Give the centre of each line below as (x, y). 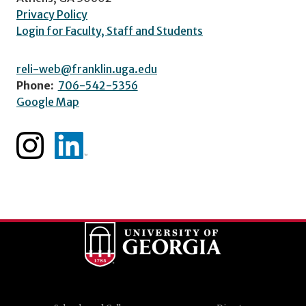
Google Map (48, 101)
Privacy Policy (52, 14)
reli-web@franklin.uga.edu (87, 69)
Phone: (35, 85)
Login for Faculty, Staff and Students (110, 30)
